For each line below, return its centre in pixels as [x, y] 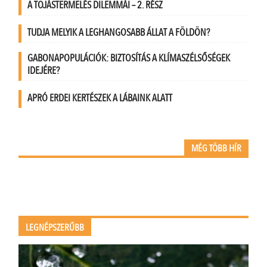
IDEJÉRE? [44, 71]
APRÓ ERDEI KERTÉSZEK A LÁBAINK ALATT [100, 98]
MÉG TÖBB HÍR [216, 149]
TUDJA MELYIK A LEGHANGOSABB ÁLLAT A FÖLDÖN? [119, 33]
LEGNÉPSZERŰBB [55, 228]
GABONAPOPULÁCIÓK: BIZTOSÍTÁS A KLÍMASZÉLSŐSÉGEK [129, 58]
